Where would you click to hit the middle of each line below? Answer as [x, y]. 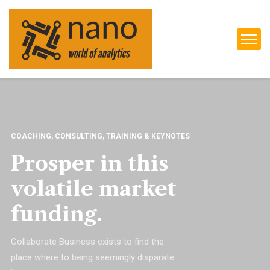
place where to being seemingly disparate [93, 257]
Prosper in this [89, 163]
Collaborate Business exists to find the [87, 242]
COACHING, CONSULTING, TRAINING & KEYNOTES [100, 136]
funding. [56, 214]
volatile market [93, 189]
